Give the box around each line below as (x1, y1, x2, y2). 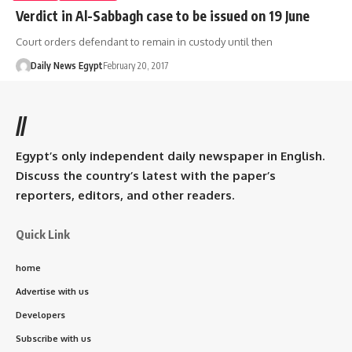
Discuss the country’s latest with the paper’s (16, 167, 276, 183)
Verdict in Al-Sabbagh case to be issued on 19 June (16, 6, 310, 24)
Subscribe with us (16, 332, 91, 344)
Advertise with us (16, 285, 89, 297)
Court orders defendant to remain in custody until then (16, 35, 275, 48)
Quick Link (16, 226, 70, 241)
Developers (16, 309, 65, 321)
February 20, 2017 (102, 59, 168, 71)
